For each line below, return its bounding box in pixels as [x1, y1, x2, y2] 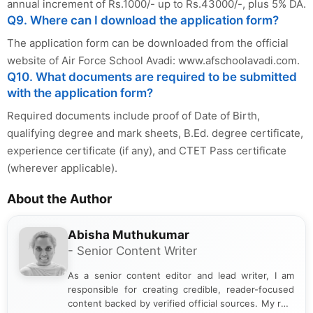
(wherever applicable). [7, 161, 117, 175]
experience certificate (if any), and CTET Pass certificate [7, 144, 286, 158]
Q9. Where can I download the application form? [7, 13, 279, 28]
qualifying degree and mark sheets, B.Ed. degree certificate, [7, 126, 303, 140]
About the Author [7, 191, 112, 207]
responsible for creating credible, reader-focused [68, 284, 294, 296]
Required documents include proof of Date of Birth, [7, 109, 260, 123]
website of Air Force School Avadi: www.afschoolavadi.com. [7, 54, 300, 68]
